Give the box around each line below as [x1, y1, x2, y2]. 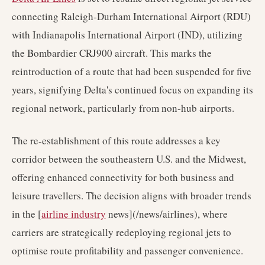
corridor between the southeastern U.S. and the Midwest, [12, 152, 246, 166]
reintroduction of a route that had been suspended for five [12, 64, 251, 78]
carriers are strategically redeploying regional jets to [12, 225, 231, 239]
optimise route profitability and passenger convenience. [12, 244, 243, 257]
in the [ [12, 207, 41, 221]
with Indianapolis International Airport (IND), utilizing [12, 28, 243, 41]
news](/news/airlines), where [106, 207, 228, 221]
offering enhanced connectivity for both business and [12, 170, 234, 184]
